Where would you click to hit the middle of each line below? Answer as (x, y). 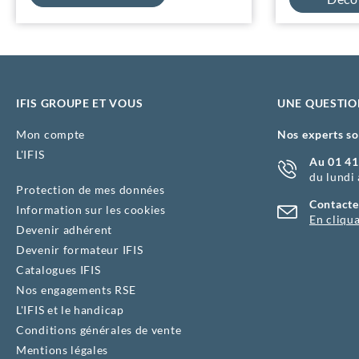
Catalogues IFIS (58, 270)
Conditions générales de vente (99, 330)
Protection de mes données (91, 190)
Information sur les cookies (91, 210)
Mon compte (50, 134)
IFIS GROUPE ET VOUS (80, 103)
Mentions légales (63, 350)
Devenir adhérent (65, 230)
